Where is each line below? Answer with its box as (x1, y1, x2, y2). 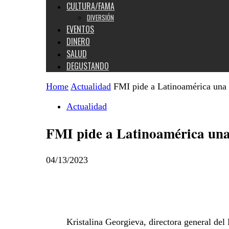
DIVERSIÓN (87, 12, 114, 22)
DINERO (66, 35, 90, 48)
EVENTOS (66, 23, 94, 35)
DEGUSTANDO (66, 60, 109, 72)
